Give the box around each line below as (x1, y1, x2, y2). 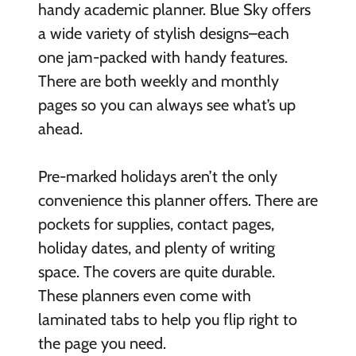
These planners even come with (37, 285, 251, 305)
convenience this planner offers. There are (37, 190, 318, 210)
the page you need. (37, 333, 166, 353)
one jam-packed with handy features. (37, 47, 288, 67)
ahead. (37, 118, 83, 138)
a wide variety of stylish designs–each (37, 23, 289, 43)
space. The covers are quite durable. (37, 261, 275, 281)
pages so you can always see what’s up (37, 95, 296, 114)
